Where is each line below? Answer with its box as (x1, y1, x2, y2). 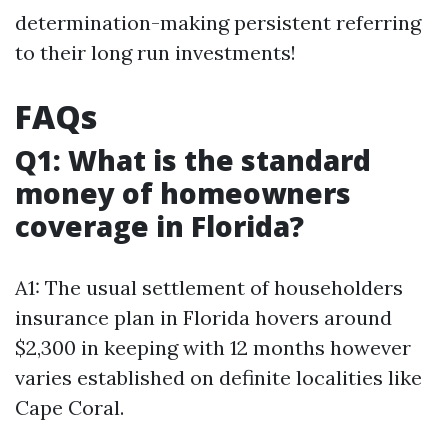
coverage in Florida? (15, 207, 304, 245)
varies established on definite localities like (15, 365, 422, 390)
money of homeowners (15, 174, 351, 212)
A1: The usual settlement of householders (15, 275, 403, 300)
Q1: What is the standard (15, 141, 371, 179)
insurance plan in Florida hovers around (15, 305, 392, 330)
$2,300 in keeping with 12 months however (15, 335, 411, 360)
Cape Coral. (15, 395, 124, 420)
